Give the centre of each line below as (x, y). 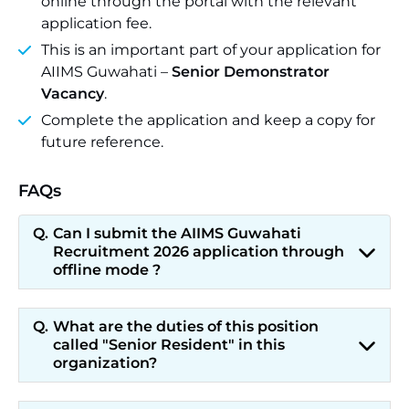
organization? (105, 363)
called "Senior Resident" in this (169, 345)
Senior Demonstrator (251, 72)
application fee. (96, 23)
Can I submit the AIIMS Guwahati (177, 233)
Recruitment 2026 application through (199, 252)
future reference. (102, 142)
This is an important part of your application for (211, 50)
